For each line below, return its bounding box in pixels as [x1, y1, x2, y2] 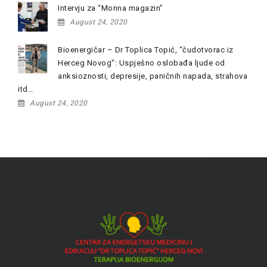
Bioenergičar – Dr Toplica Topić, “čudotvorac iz [58, 45, 234, 54]
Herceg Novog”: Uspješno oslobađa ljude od [58, 58, 225, 67]
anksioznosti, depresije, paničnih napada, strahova [58, 72, 247, 80]
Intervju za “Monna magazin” [58, 4, 163, 13]
